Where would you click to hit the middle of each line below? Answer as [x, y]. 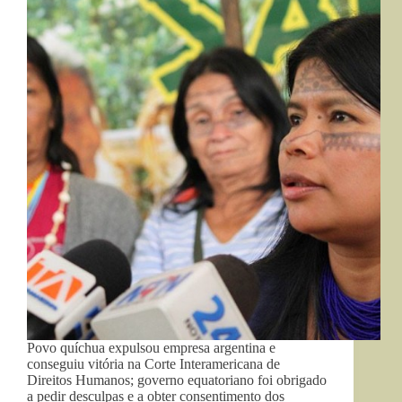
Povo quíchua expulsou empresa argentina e [151, 348]
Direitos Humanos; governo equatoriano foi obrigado [177, 380]
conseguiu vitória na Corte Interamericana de [153, 364]
